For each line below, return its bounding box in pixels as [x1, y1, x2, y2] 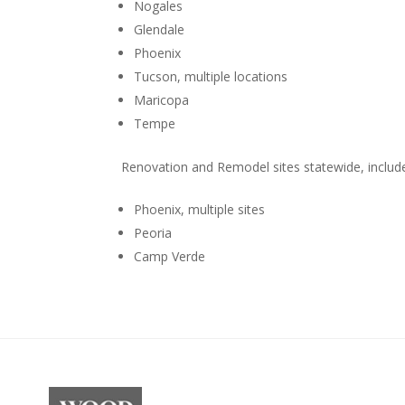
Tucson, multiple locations [134, 67, 288, 85]
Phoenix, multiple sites [134, 200, 266, 218]
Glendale [134, 20, 185, 38]
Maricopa [134, 90, 190, 108]
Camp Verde [134, 247, 206, 265]
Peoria [134, 223, 173, 241]
